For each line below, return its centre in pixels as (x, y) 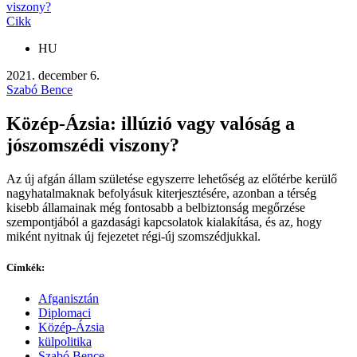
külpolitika (65, 342)
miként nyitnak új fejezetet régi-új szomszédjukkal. (133, 236)
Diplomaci (65, 313)
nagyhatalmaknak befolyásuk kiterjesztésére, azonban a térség (161, 193)
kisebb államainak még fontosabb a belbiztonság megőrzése (156, 207)
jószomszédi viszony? (93, 145)
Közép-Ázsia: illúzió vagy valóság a (151, 123)
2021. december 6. (53, 75)
